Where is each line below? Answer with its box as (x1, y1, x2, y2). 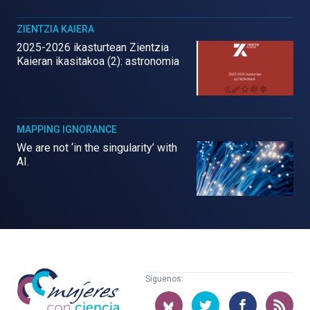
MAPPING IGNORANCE (17, 124, 117, 135)
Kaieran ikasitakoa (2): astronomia (17, 55, 179, 69)
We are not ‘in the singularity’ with (17, 141, 177, 154)
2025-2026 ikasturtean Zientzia (17, 41, 169, 55)
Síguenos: (145, 273, 184, 284)
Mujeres (16, 268, 55, 282)
